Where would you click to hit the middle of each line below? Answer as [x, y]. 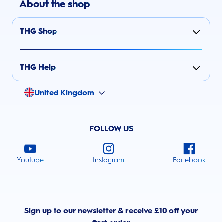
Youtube [30, 160]
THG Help [38, 67]
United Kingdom [64, 93]
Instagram [108, 160]
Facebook [189, 160]
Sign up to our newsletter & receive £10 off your [111, 211]
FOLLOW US [111, 129]
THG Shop [38, 31]
